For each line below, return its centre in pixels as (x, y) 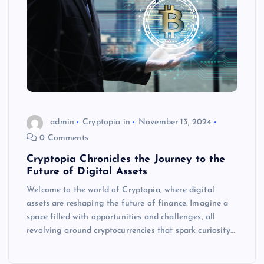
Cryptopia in (106, 123)
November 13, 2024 (175, 123)
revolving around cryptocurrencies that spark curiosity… (131, 230)
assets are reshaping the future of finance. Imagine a (128, 203)
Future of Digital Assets (87, 171)
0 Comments (63, 138)
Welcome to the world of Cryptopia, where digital (121, 190)
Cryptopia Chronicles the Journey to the (126, 159)
